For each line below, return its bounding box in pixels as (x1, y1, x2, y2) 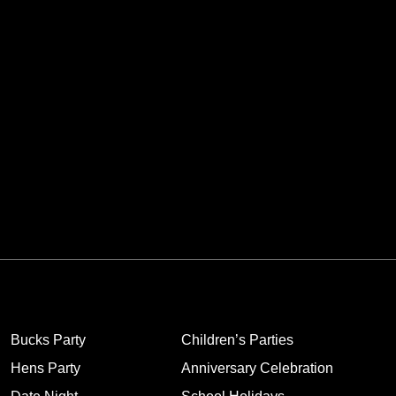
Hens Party (10, 361, 80, 377)
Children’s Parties (180, 332, 293, 348)
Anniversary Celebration (180, 361, 333, 377)
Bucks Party (10, 332, 86, 348)
